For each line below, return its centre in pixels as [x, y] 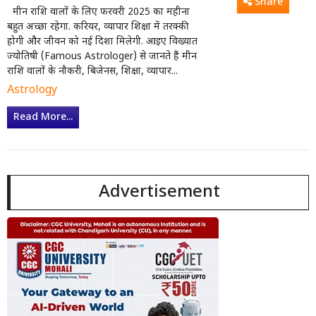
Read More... [43, 118]
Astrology [32, 91]
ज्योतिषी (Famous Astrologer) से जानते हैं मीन [102, 57]
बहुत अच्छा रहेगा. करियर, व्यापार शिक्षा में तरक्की [98, 28]
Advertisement [159, 193]
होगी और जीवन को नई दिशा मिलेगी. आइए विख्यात [102, 42]
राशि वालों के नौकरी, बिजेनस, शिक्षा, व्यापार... [92, 72]
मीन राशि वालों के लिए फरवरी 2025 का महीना [98, 13]
